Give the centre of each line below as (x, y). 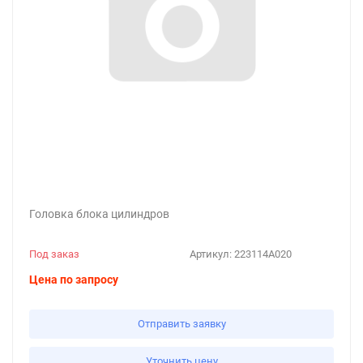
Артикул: (212, 254)
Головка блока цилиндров (99, 214)
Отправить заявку (181, 324)
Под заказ (54, 254)
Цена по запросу (74, 280)
